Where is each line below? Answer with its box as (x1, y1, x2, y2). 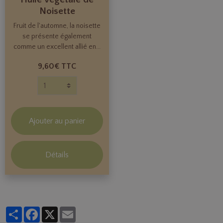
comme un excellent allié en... (13, 43, 101, 51)
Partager (22, 207, 47, 215)
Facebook (40, 207, 68, 215)
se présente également (22, 32, 92, 41)
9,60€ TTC (38, 62, 76, 71)
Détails (45, 150, 69, 160)
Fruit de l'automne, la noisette (13, 22, 101, 30)
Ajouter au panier (29, 116, 85, 126)
